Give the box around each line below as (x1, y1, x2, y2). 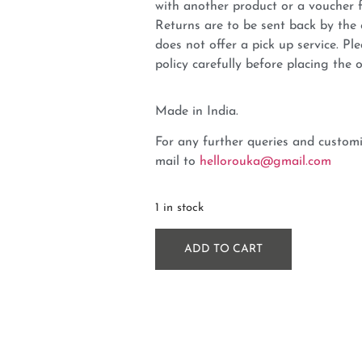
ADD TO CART (184, 243, 263, 256)
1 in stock (155, 201, 204, 214)
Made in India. (155, 104, 238, 118)
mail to (155, 155, 200, 169)
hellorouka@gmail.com (200, 155, 331, 169)
